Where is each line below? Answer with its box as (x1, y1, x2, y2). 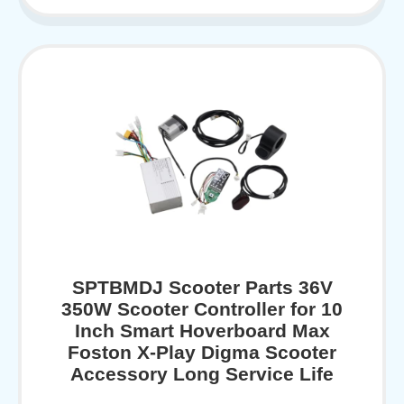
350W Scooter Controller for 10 (61, 298, 343, 319)
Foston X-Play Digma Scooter (68, 341, 336, 363)
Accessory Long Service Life (70, 363, 334, 384)
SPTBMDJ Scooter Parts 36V (71, 276, 333, 298)
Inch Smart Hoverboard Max (74, 319, 330, 341)
